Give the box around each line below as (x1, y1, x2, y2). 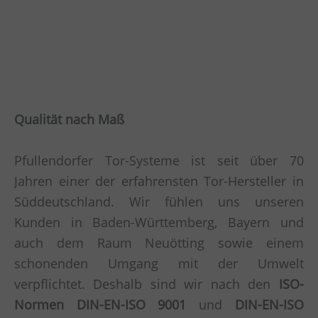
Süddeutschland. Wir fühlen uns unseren (14, 193, 304, 211)
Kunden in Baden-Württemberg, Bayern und (14, 214, 304, 231)
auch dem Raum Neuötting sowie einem (14, 234, 304, 252)
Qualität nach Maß (14, 111, 124, 128)
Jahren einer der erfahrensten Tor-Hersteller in (14, 172, 304, 190)
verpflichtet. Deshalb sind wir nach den (14, 275, 279, 293)
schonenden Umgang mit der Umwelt (14, 255, 304, 273)
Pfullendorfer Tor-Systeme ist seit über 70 (14, 152, 304, 170)
